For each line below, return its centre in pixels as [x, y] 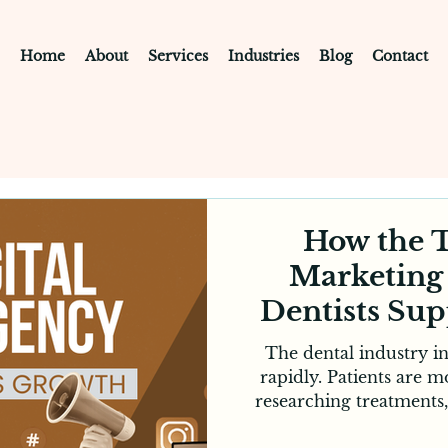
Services [178, 56]
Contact [400, 56]
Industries [263, 56]
